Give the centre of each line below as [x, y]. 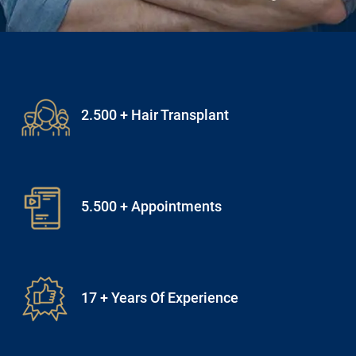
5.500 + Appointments [151, 68]
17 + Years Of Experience [160, 159]
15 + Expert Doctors [143, 250]
